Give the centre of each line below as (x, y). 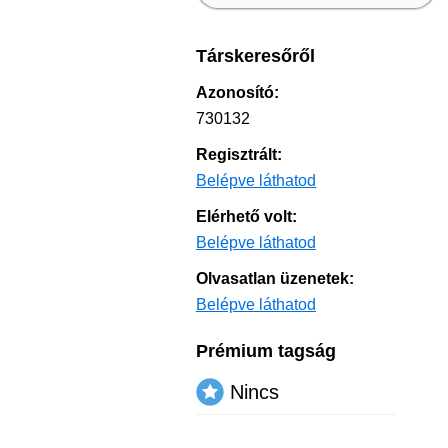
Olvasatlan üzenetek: (275, 278)
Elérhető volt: (246, 216)
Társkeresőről (255, 56)
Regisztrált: (239, 154)
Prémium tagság (266, 351)
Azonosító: (237, 92)
